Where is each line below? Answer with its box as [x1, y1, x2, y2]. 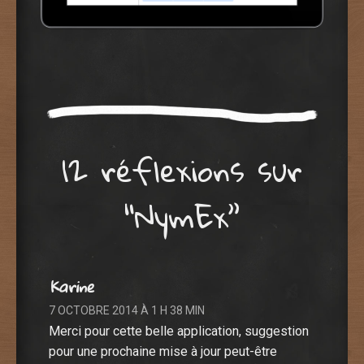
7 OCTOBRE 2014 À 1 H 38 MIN [49, 303, 205, 317]
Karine [49, 271, 94, 301]
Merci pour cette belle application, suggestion [49, 323, 309, 339]
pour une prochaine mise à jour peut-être [49, 343, 277, 359]
